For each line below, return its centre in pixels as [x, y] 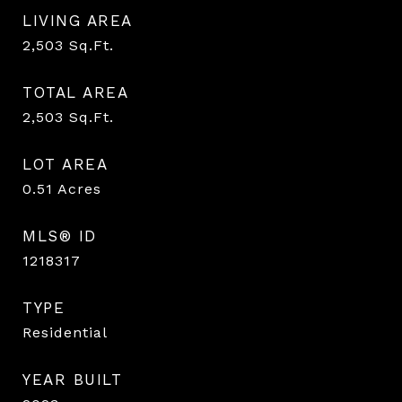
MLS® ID [60, 236]
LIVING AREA [78, 20]
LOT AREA [65, 164]
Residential [65, 332]
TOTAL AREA [75, 92]
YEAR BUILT [72, 379]
